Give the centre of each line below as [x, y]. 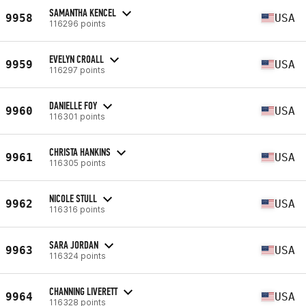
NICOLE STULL [73, 198]
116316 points [77, 209]
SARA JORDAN [74, 245]
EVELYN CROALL [76, 59]
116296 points [78, 23]
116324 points [78, 255]
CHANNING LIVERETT [83, 291]
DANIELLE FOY [73, 105]
